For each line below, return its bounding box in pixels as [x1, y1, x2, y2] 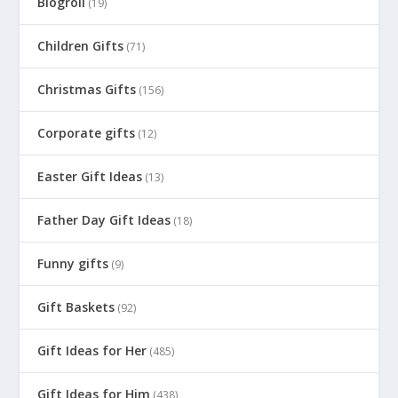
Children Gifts [37, 36, 124, 54]
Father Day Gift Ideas [37, 211, 171, 228]
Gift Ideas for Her [37, 341, 147, 359]
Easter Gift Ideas [37, 167, 143, 185]
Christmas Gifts [37, 80, 137, 98]
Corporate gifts [37, 123, 136, 141]
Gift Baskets [37, 298, 115, 315]
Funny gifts [37, 254, 109, 272]
